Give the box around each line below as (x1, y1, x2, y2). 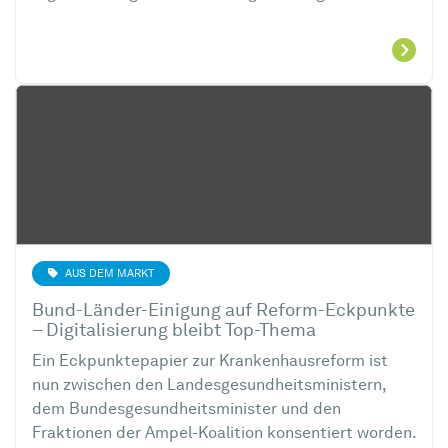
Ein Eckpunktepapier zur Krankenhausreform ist (32, 354, 388, 370)
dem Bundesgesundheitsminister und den (32, 402, 341, 418)
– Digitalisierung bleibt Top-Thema (32, 323, 316, 340)
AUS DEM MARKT (62, 268, 154, 280)
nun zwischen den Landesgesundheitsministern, (32, 378, 386, 394)
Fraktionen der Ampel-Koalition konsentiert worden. (32, 426, 416, 442)
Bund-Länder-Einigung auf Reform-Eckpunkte (32, 303, 415, 320)
